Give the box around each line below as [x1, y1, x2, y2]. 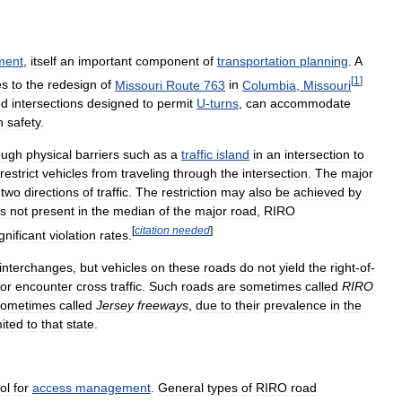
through [173, 166, 217, 181]
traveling [121, 166, 170, 181]
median [113, 204, 155, 219]
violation [49, 228, 96, 243]
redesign [48, 77, 97, 92]
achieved [293, 185, 345, 200]
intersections [12, 96, 83, 111]
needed [172, 224, 210, 237]
